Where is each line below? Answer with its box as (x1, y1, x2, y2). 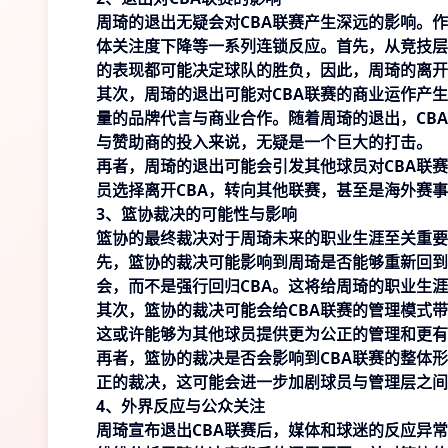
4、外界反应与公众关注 (96, 395, 265, 417)
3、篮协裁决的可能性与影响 (96, 203, 297, 225)
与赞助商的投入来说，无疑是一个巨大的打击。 (96, 131, 432, 153)
